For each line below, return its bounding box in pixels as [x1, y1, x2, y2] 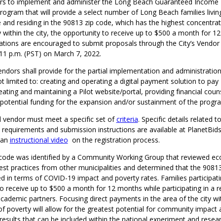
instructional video [9, 135, 68, 145]
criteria [116, 114, 138, 124]
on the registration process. [68, 135, 162, 145]
